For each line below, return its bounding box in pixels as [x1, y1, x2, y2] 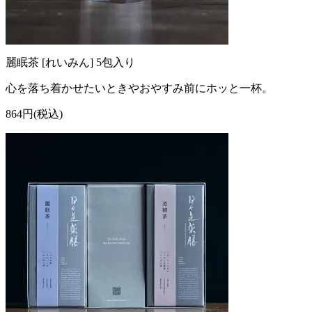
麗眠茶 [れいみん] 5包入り [6, 56, 135, 68]
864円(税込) [6, 108, 63, 120]
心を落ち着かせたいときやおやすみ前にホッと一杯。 [6, 82, 273, 94]
